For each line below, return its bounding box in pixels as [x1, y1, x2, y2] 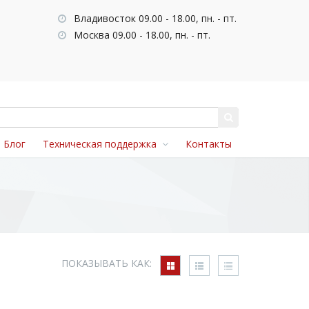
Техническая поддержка [43, 137, 162, 150]
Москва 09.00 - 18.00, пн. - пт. [70, 28, 210, 41]
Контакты [186, 137, 232, 150]
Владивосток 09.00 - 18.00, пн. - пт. [70, 12, 237, 25]
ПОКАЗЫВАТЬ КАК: [61, 257, 152, 270]
